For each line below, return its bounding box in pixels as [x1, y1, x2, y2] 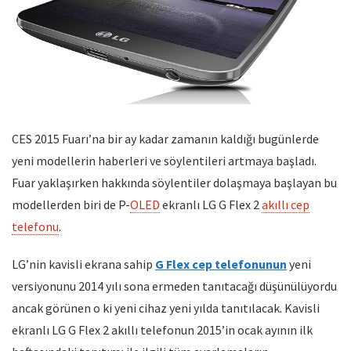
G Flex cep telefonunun [155, 255, 287, 272]
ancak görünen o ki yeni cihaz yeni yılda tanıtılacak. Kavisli [12, 299, 320, 316]
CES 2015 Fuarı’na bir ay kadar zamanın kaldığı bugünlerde [12, 130, 319, 147]
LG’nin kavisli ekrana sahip [12, 255, 155, 272]
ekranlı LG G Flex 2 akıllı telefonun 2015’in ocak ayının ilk [12, 321, 313, 338]
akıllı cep [262, 196, 309, 212]
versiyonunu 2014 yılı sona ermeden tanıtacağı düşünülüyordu [12, 277, 337, 294]
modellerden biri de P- [12, 196, 130, 212]
